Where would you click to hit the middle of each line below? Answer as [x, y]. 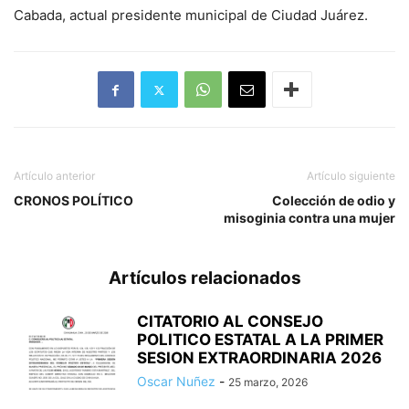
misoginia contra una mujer [309, 218]
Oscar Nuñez [176, 382]
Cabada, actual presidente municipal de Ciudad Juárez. [191, 16]
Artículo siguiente [351, 176]
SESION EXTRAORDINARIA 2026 [259, 358]
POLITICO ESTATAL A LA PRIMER [260, 340]
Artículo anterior [54, 176]
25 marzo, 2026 [268, 383]
